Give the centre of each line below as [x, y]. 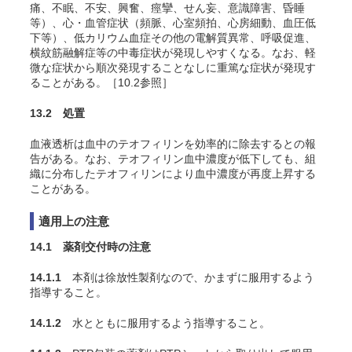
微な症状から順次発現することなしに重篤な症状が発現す [173, 68]
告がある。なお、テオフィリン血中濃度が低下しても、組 [173, 159]
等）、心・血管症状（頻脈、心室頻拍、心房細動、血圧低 [173, 23]
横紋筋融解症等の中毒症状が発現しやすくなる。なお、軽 [173, 53]
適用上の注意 [74, 221]
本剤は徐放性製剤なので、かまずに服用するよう [188, 277]
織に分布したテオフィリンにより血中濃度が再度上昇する [173, 174]
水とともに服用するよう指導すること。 [166, 323]
